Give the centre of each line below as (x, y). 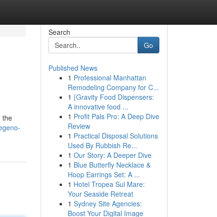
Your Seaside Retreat (100, 194)
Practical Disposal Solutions (116, 136)
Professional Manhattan (110, 77)
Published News (73, 68)
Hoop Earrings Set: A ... (104, 174)
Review (79, 126)
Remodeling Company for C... (113, 87)
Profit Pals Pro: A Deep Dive (116, 116)
